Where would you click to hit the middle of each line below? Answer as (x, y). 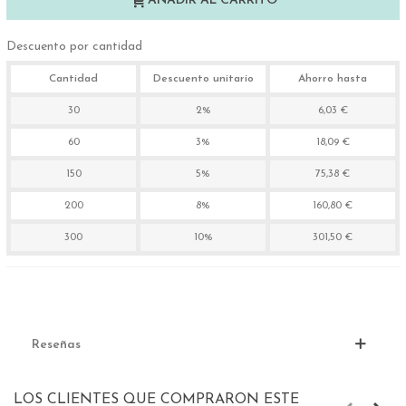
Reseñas (56, 345)
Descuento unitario (203, 79)
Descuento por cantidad (74, 47)
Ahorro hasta (333, 79)
